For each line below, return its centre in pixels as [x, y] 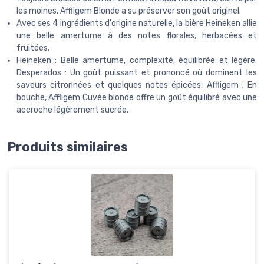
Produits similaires [67, 147]
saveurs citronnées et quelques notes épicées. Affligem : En [137, 85]
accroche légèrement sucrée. [72, 110]
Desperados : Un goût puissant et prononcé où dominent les [137, 72]
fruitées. [33, 48]
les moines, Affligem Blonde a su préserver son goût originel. [129, 11]
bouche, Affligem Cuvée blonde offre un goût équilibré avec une [137, 97]
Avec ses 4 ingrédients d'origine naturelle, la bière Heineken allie [137, 23]
